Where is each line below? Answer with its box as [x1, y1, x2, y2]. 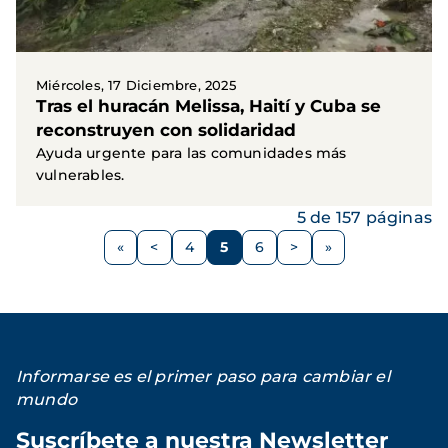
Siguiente [293, 246, 364, 265]
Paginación [16, 229, 110, 249]
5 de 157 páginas [296, 207, 432, 227]
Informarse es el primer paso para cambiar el [16, 366, 390, 386]
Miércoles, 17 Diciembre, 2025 [36, 76, 236, 93]
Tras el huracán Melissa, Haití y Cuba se [36, 95, 381, 116]
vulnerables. [36, 165, 125, 184]
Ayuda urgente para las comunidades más [36, 143, 347, 162]
